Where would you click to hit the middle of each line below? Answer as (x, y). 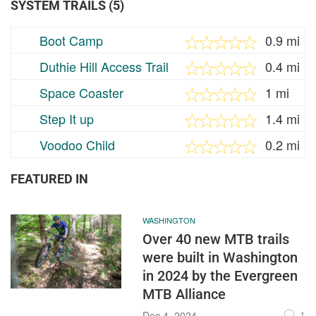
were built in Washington (220, 258)
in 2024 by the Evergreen (220, 276)
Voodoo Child (77, 145)
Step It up (67, 119)
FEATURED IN (49, 179)
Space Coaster (81, 93)
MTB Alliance (184, 294)
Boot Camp (71, 41)
